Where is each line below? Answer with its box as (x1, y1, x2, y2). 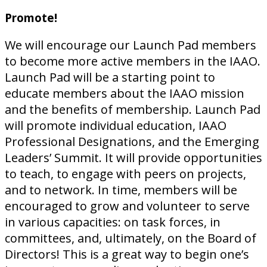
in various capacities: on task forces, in (5, 214, 221, 231)
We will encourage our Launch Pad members (5, 37, 256, 54)
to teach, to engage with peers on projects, (5, 166, 246, 182)
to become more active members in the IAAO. (5, 53, 260, 70)
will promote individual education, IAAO (5, 117, 226, 134)
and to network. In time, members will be (5, 182, 237, 198)
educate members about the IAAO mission (5, 85, 244, 102)
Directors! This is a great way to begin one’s (5, 246, 249, 263)
